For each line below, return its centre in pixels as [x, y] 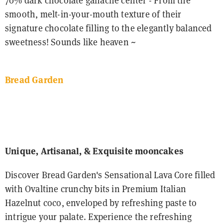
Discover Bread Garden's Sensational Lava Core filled [110, 175]
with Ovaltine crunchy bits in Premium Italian [96, 189]
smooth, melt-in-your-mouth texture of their [93, 14]
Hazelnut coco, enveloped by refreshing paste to [101, 203]
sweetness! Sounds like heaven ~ [71, 42]
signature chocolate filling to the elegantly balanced [109, 28]
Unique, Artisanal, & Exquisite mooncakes [94, 151]
